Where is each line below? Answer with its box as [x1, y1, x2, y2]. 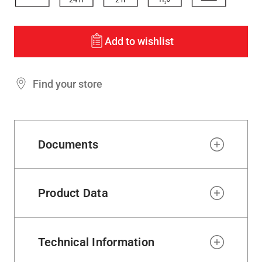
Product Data [38, 186, 108, 201]
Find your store [33, 77, 102, 90]
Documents [38, 137, 99, 151]
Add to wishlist [104, 35, 174, 48]
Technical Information [38, 235, 155, 249]
